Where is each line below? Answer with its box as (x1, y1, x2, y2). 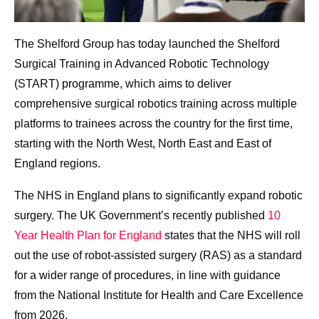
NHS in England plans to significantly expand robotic (34, 189, 303, 202)
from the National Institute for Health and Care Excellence (14, 289, 303, 302)
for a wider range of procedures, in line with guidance (14, 269, 281, 282)
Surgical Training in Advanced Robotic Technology (14, 58, 269, 70)
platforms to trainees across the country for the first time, (14, 117, 293, 130)
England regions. (14, 157, 100, 170)
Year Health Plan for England (14, 229, 162, 242)
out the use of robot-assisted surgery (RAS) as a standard (14, 249, 302, 262)
